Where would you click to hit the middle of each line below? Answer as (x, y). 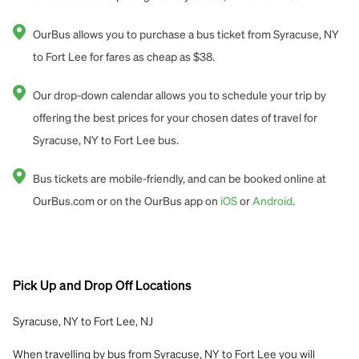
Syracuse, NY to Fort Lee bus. (106, 141)
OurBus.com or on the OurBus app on (125, 202)
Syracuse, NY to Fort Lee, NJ (83, 320)
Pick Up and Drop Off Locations (102, 286)
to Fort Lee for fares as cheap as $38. (124, 57)
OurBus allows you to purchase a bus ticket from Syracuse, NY (186, 35)
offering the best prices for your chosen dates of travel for (175, 118)
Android (272, 202)
